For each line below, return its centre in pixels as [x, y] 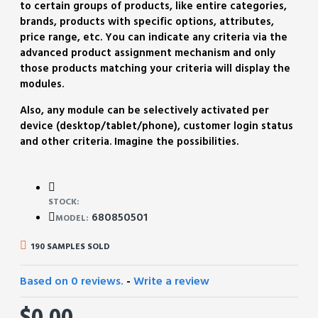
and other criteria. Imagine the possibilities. [131, 141]
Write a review [171, 281]
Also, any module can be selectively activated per [144, 110]
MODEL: [72, 218]
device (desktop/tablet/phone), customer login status [157, 126]
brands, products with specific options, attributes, [147, 21]
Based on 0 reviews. [72, 281]
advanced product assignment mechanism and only [148, 53]
